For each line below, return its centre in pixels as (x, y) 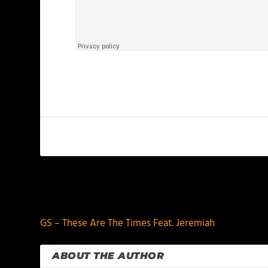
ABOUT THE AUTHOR (108, 256)
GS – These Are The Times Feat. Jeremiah (128, 223)
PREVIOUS (77, 194)
